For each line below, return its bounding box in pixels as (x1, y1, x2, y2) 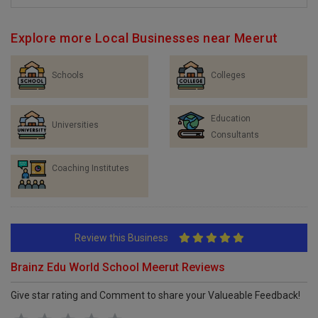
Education (211, 113, 251, 124)
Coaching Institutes (52, 163, 129, 173)
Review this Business (74, 231, 179, 243)
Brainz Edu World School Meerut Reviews (11, 260, 225, 274)
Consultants (211, 129, 259, 140)
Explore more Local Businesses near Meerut (11, 30, 278, 45)
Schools (52, 70, 84, 80)
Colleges (211, 70, 246, 80)
